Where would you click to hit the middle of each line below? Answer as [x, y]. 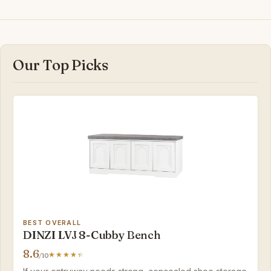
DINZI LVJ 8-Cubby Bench [92, 235]
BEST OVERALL [52, 223]
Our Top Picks [60, 65]
